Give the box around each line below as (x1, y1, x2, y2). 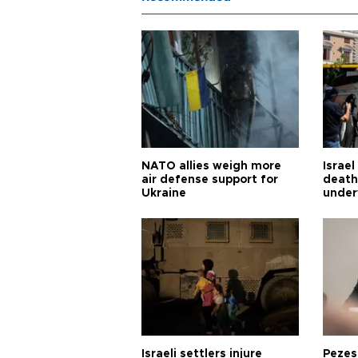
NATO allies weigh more (141, 160, 281, 172)
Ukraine (141, 187, 186, 199)
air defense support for (141, 173, 278, 185)
